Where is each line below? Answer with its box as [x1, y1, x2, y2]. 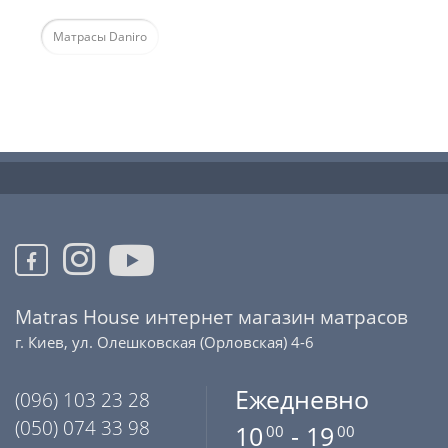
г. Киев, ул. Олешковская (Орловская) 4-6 [15, 332, 314, 353]
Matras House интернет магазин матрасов [15, 304, 408, 331]
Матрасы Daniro [53, 28, 147, 46]
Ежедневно [235, 382, 370, 417]
